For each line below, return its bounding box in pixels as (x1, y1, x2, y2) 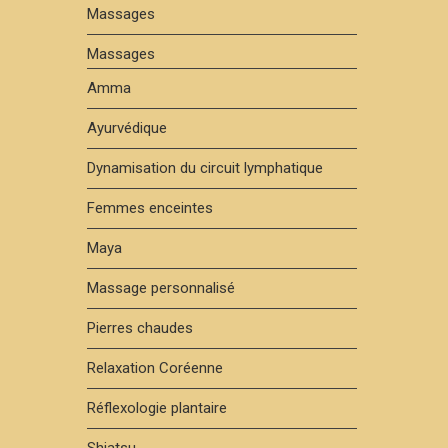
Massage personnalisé (87, 279, 235, 297)
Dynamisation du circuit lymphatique (87, 159, 323, 177)
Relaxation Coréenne (87, 359, 223, 377)
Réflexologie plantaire (87, 399, 227, 417)
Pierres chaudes (87, 319, 193, 337)
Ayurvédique (87, 119, 167, 137)
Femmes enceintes (87, 199, 213, 217)
